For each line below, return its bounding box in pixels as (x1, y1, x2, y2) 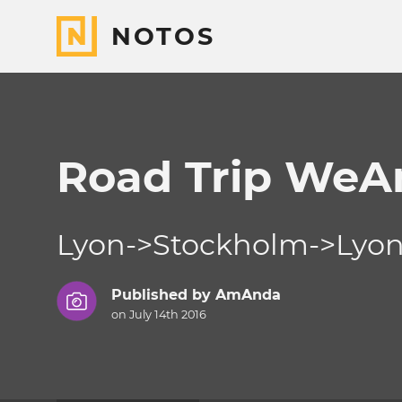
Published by (110, 286, 215, 304)
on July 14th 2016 (110, 308, 206, 322)
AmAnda (214, 286, 281, 304)
